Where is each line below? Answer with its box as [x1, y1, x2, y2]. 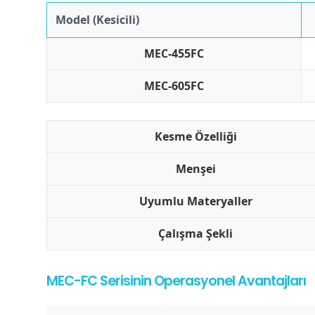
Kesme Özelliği [154, 128, 237, 144]
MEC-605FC [144, 77, 205, 94]
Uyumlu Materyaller [139, 193, 252, 209]
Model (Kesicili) [56, 11, 140, 27]
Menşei [175, 160, 216, 176]
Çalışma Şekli [158, 225, 233, 241]
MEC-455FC [144, 45, 205, 61]
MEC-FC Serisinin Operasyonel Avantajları [46, 271, 307, 290]
